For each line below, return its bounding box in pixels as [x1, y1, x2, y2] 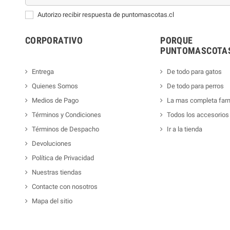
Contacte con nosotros [32, 182, 98, 190]
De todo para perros [167, 82, 224, 90]
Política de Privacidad [32, 154, 94, 162]
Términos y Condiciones [32, 110, 101, 119]
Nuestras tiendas [32, 168, 82, 176]
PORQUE [160, 34, 193, 46]
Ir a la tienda [167, 125, 203, 133]
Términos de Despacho [32, 125, 99, 133]
